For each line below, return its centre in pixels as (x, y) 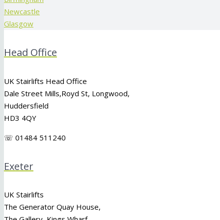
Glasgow (19, 23)
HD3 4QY (20, 118)
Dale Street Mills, (33, 93)
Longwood (110, 93)
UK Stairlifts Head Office (45, 81)
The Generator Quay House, (52, 207)
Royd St (75, 93)
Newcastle (22, 11)
